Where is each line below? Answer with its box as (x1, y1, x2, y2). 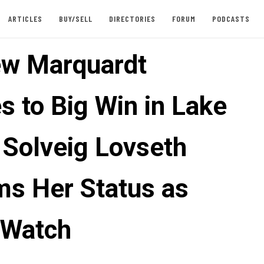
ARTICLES (8, 14, 42, 24)
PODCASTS (212, 14, 250, 24)
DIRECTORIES (108, 14, 156, 24)
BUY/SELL (58, 14, 93, 24)
